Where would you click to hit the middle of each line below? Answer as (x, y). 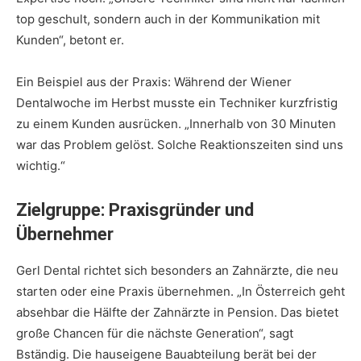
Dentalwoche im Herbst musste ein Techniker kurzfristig (177, 103)
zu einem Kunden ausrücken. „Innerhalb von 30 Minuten (176, 124)
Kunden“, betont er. (70, 40)
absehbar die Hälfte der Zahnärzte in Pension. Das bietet (177, 313)
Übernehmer (65, 234)
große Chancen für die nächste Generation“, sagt (155, 334)
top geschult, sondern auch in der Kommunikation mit (168, 19)
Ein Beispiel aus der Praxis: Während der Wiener (154, 82)
